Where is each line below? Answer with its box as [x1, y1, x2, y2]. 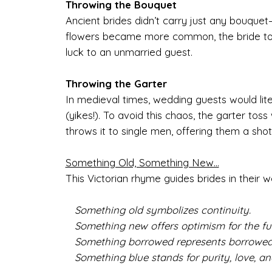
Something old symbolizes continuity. [65, 203, 251, 216]
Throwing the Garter [65, 76, 167, 90]
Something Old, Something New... [65, 155, 219, 169]
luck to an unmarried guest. [65, 45, 192, 58]
